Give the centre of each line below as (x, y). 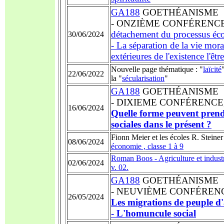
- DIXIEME (134, 102)
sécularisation (143, 78)
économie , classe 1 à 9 (147, 146)
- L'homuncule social (153, 213)
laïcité (212, 69)
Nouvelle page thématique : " (157, 69)
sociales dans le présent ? (161, 124)
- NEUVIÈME (139, 191)
